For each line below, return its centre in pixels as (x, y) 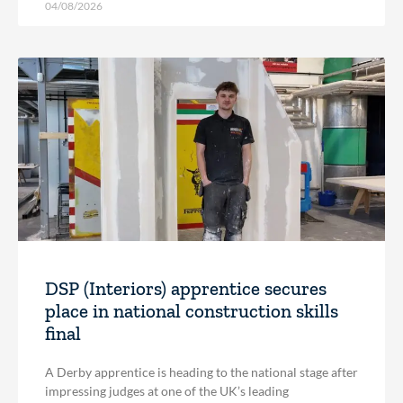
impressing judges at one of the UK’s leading (167, 391)
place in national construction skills (192, 311)
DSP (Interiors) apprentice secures (186, 289)
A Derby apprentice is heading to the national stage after (201, 372)
